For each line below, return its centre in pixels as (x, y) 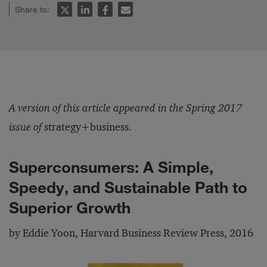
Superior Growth (70, 207)
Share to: (33, 9)
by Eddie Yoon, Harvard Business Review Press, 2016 (131, 233)
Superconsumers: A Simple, (111, 167)
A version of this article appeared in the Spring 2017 (125, 108)
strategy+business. (87, 127)
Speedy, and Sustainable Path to (128, 187)
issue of (25, 127)
